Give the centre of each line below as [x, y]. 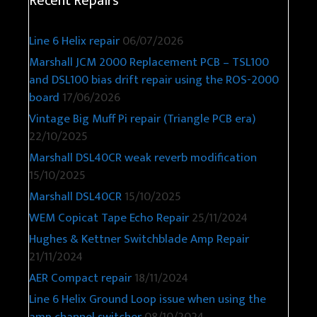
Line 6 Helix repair [74, 41]
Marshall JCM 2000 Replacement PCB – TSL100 [149, 62]
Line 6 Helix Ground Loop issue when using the [148, 299]
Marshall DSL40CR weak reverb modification [143, 157]
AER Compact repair [80, 278]
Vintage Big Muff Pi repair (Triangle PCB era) [142, 119]
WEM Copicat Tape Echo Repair [109, 218]
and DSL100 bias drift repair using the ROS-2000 [154, 80]
